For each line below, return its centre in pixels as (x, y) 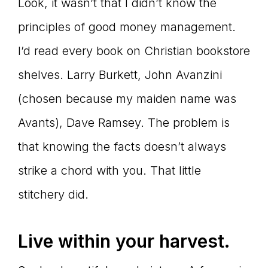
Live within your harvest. (124, 241)
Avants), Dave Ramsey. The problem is (124, 123)
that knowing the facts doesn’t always (122, 147)
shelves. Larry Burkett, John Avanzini (120, 75)
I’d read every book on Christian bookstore (134, 51)
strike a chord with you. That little (109, 170)
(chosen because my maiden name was (127, 99)
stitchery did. (53, 194)
